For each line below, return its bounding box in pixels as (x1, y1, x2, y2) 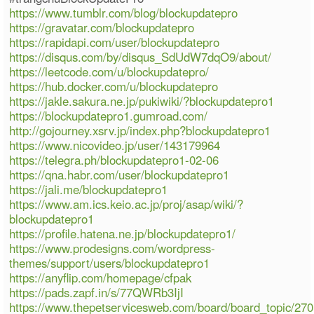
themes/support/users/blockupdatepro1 (9, 254, 210, 271)
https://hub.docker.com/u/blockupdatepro (9, 77, 219, 95)
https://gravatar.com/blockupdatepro (9, 18, 195, 36)
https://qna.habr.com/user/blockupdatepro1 (9, 165, 230, 183)
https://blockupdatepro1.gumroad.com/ (9, 107, 208, 124)
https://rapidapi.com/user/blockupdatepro (9, 33, 220, 50)
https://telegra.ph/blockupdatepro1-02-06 (9, 151, 219, 168)
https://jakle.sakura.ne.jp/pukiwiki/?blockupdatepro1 (9, 92, 275, 109)
